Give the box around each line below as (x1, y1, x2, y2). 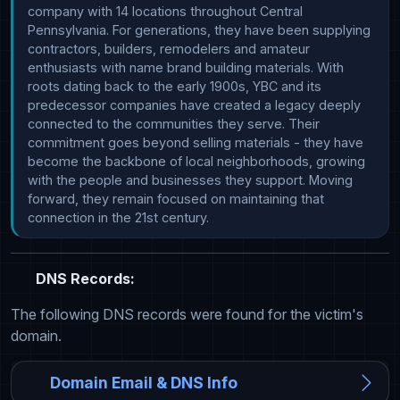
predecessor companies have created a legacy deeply (28, 97, 361, 113)
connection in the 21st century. (28, 210, 209, 226)
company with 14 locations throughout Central (28, 4, 303, 20)
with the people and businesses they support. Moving (28, 172, 353, 188)
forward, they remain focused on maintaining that (28, 191, 324, 207)
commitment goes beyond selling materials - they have (28, 135, 363, 151)
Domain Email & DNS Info (50, 373, 237, 393)
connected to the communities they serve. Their (28, 116, 320, 132)
